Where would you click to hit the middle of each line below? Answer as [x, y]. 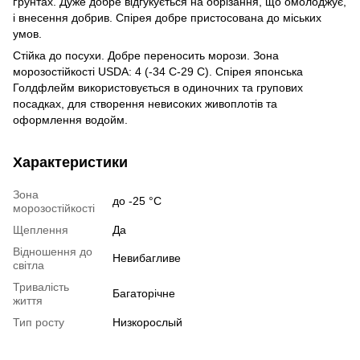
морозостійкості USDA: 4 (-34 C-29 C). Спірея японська [158, 71]
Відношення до [53, 251]
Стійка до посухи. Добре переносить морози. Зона [146, 55]
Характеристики [70, 162]
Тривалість [41, 286]
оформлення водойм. [70, 119]
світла [29, 265]
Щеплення [41, 229]
